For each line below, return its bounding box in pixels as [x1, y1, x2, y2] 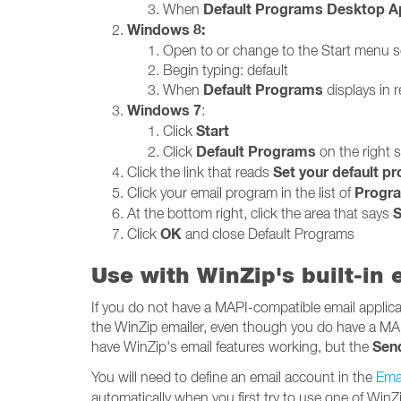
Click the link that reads [127, 164, 273, 180]
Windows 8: [127, 21, 205, 39]
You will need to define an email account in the [91, 369, 376, 385]
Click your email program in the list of [127, 184, 354, 200]
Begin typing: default [163, 62, 288, 78]
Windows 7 [127, 101, 201, 120]
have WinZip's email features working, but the [91, 338, 372, 354]
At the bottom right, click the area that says [127, 205, 393, 221]
